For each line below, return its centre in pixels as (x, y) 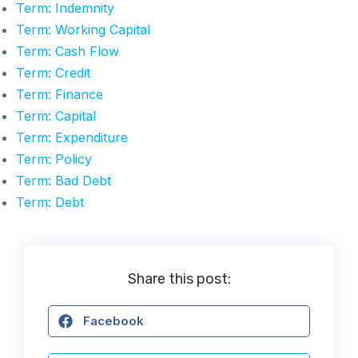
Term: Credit (53, 72)
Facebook (113, 321)
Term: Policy (54, 159)
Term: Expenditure (72, 137)
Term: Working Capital (83, 29)
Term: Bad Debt (64, 180)
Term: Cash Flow (68, 51)
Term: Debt (50, 202)
